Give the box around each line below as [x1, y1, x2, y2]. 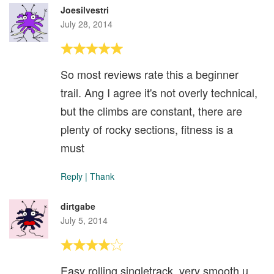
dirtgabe [61, 199, 95, 212]
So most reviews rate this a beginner [61, 65, 239, 82]
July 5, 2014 [61, 213, 108, 226]
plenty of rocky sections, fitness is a [61, 120, 233, 137]
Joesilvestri [61, 3, 109, 16]
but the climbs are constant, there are [61, 102, 242, 119]
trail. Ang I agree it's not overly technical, [61, 84, 257, 100]
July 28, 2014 [61, 17, 113, 30]
